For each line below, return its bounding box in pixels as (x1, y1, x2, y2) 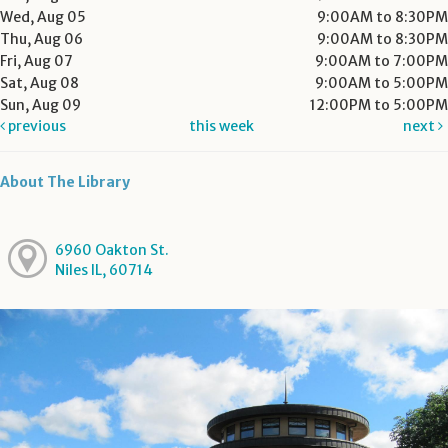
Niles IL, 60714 (54, 260, 153, 279)
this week (189, 117, 255, 135)
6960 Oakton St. (54, 240, 169, 259)
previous (5, 117, 66, 135)
